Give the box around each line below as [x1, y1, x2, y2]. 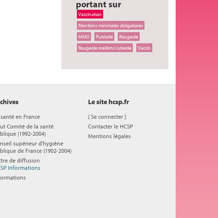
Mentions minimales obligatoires [78, 22, 143, 28]
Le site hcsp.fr [88, 97, 129, 106]
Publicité [96, 34, 113, 39]
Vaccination [78, 11, 102, 17]
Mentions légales [88, 132, 131, 140]
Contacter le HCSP [88, 123, 133, 130]
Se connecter [91, 113, 123, 120]
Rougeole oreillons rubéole [78, 45, 131, 51]
